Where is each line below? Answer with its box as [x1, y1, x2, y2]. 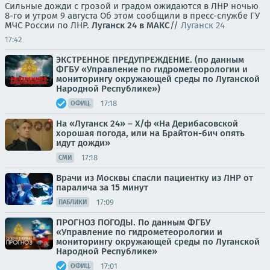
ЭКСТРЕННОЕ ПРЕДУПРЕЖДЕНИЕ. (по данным [56, 54, 244, 65]
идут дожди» [56, 137, 110, 148]
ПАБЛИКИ [58, 198, 87, 206]
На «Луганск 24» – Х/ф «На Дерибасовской [56, 118, 238, 129]
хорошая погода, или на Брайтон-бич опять [56, 128, 245, 139]
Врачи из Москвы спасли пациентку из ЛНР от [56, 172, 253, 183]
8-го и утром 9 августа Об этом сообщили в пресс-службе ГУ [5, 10, 260, 21]
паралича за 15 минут [56, 182, 148, 193]
